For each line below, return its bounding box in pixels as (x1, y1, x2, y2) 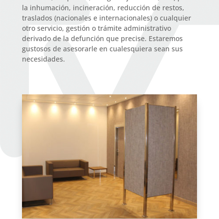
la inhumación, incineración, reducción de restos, (22, 3, 184, 12)
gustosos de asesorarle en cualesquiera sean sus (22, 44, 183, 53)
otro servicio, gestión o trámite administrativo (22, 23, 171, 33)
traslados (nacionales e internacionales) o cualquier (22, 13, 191, 22)
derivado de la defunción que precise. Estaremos (22, 34, 183, 43)
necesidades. (22, 54, 65, 64)
